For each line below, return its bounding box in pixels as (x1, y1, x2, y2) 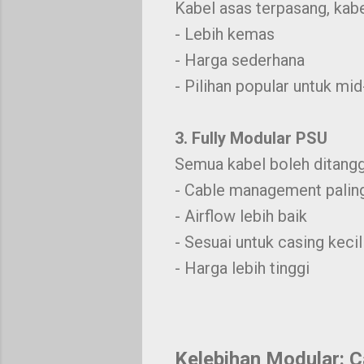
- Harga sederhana (174, 50, 305, 70)
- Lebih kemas (174, 24, 275, 44)
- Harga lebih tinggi (174, 258, 310, 278)
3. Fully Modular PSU (174, 128, 327, 148)
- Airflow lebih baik (174, 206, 307, 226)
